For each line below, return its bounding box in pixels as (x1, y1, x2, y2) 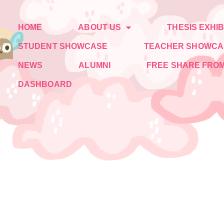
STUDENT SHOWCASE (17, 42, 108, 50)
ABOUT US (78, 23, 121, 31)
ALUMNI (78, 61, 110, 69)
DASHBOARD (17, 80, 72, 88)
